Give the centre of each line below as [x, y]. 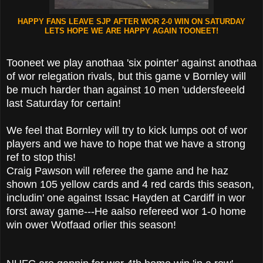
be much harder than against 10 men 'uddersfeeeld [126, 90]
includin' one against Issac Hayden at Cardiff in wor [126, 198]
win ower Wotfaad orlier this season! [91, 225]
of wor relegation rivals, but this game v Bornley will [126, 76]
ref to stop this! [41, 157]
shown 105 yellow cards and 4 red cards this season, [130, 184]
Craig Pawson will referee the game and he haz [117, 171]
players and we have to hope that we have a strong [126, 144]
